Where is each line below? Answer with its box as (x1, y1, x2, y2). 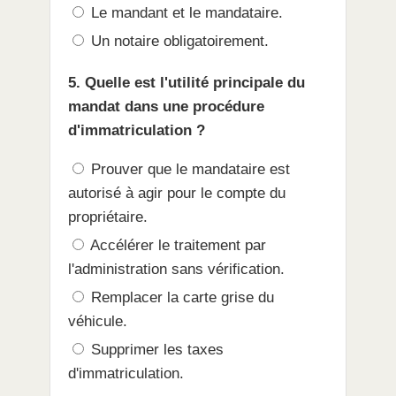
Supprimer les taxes (87, 341, 224, 359)
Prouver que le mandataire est (87, 161, 290, 179)
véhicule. (68, 313, 127, 331)
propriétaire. (68, 209, 148, 226)
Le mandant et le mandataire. (87, 4, 283, 22)
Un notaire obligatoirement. (87, 33, 269, 50)
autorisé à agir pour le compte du (68, 185, 286, 202)
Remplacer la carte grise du (87, 289, 274, 307)
